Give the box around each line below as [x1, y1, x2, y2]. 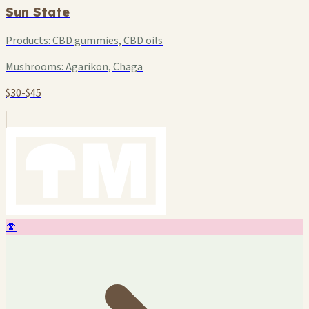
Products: [6, 33, 50, 48]
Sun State [6, 3, 70, 21]
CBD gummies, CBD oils [50, 33, 163, 48]
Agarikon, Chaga [63, 59, 143, 74]
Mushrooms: [6, 59, 63, 74]
